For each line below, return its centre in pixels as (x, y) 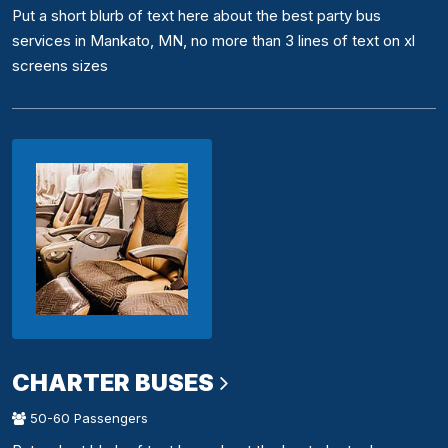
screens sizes (60, 66)
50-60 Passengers (87, 418)
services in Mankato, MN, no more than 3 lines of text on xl (213, 41)
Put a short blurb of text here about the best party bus (196, 16)
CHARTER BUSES (113, 383)
